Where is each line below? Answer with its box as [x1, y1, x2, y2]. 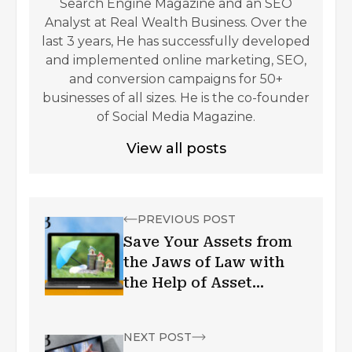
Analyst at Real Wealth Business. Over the [45, 14, 307, 30]
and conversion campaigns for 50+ [69, 71, 283, 86]
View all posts [126, 139, 226, 157]
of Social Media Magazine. [97, 108, 255, 124]
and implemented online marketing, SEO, [46, 52, 306, 68]
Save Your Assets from [123, 233, 292, 250]
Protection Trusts [123, 294, 255, 311]
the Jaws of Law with [123, 253, 284, 270]
